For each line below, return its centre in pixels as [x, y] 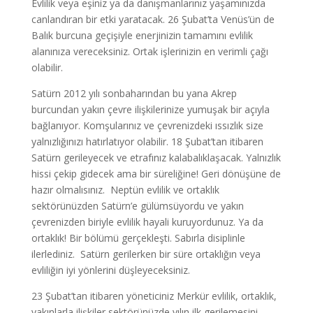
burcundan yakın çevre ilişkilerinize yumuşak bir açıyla [150, 109]
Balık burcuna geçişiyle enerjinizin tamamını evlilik [142, 35]
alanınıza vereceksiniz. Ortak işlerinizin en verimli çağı [150, 51]
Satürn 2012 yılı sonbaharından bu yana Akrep [134, 93]
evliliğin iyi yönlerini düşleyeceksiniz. [110, 270]
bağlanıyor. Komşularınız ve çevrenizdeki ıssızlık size [147, 125]
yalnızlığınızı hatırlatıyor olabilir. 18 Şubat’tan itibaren [147, 141]
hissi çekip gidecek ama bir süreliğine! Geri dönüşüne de [156, 174]
